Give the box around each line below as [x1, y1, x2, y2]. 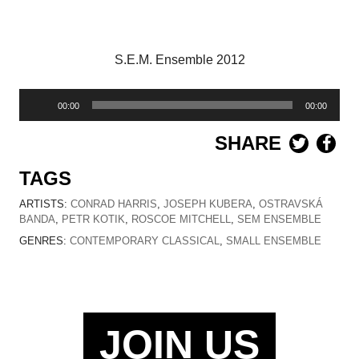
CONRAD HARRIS [71, 197, 157, 210]
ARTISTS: [19, 197, 71, 210]
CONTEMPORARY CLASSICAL [70, 234, 220, 247]
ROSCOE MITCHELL [131, 212, 231, 225]
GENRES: [19, 234, 70, 247]
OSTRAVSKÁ [259, 197, 323, 210]
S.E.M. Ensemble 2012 [114, 52, 245, 67]
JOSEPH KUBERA [163, 197, 252, 210]
